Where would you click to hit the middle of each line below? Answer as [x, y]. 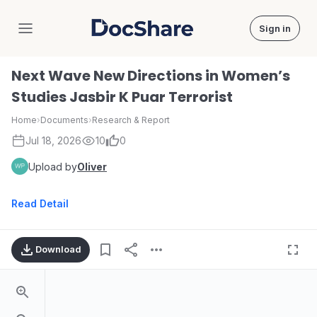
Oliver [92, 166]
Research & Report [131, 120]
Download [58, 249]
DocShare [168, 34]
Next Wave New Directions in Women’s [151, 76]
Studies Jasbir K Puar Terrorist [122, 97]
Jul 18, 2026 [53, 140]
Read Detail [40, 203]
